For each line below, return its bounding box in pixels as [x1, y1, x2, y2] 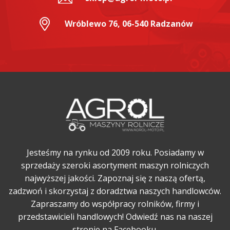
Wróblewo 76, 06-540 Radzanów [65, 17, 193, 29]
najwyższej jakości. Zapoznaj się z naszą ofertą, [25, 172, 205, 184]
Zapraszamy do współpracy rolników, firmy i [31, 198, 199, 210]
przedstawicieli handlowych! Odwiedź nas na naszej [17, 211, 213, 223]
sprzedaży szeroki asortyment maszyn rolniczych [21, 160, 209, 171]
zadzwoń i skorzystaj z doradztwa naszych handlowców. [9, 185, 221, 197]
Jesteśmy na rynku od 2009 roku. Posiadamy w [26, 147, 204, 159]
